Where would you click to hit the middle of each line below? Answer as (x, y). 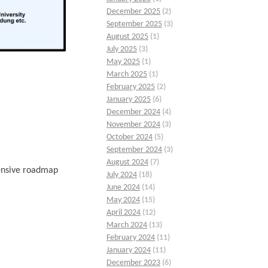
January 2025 (129, 100)
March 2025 (127, 75)
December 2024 (133, 112)
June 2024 (123, 188)
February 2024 (131, 238)
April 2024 (124, 213)
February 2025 (131, 87)
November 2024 (133, 125)
